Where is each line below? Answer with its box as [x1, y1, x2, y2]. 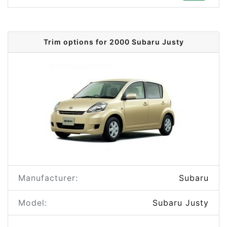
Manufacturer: [18, 173, 78, 183]
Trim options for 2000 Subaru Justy [43, 37, 184, 46]
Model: [18, 198, 47, 208]
